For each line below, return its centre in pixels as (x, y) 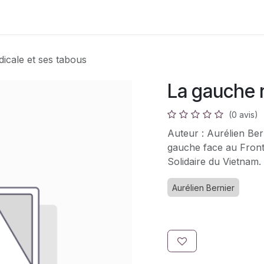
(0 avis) (243, 115)
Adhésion (35, 17)
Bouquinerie (92, 17)
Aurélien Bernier (203, 188)
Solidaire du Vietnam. (214, 161)
